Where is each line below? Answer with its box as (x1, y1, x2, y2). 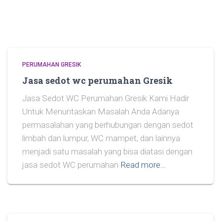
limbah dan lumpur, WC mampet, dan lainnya (22, 133, 180, 143)
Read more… (121, 159, 166, 170)
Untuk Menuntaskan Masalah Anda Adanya (22, 106, 179, 116)
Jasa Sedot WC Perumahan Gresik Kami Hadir (22, 93, 189, 103)
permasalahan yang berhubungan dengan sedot (22, 119, 193, 130)
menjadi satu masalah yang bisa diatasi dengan (22, 146, 192, 156)
